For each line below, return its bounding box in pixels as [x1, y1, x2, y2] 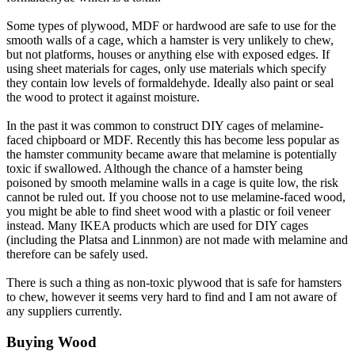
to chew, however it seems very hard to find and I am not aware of [6, 290, 337, 303]
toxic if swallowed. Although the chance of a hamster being [6, 162, 303, 175]
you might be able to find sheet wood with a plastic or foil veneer [6, 204, 330, 218]
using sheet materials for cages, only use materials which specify [6, 62, 326, 75]
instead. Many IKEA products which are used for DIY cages [6, 219, 308, 232]
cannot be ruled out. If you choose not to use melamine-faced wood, [6, 190, 345, 204]
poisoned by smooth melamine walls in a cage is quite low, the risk [6, 176, 338, 189]
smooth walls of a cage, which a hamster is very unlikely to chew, [6, 33, 334, 47]
